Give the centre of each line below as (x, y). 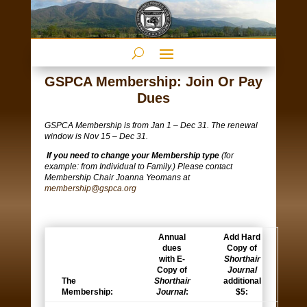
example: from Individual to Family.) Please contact (138, 167)
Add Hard (242, 237)
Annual (172, 237)
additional (242, 281)
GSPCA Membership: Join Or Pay (153, 82)
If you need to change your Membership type (133, 156)
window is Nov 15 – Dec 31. (96, 137)
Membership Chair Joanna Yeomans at (117, 178)
